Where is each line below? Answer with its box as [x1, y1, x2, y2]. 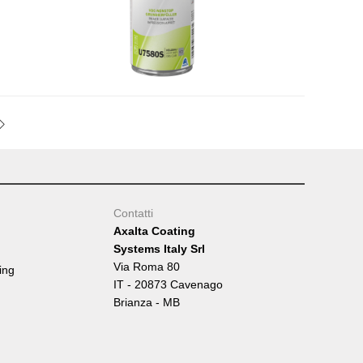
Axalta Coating [113, 224, 195, 237]
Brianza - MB [113, 295, 180, 309]
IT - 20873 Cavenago [113, 277, 223, 291]
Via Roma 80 [113, 259, 180, 273]
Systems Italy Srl [113, 241, 205, 255]
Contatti [113, 206, 153, 220]
